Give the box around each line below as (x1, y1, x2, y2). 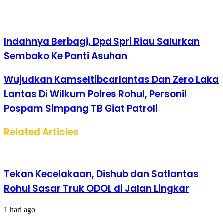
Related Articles (4, 125, 79, 139)
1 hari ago (4, 205, 35, 214)
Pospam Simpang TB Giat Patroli (4, 102, 158, 115)
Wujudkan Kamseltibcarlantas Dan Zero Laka (4, 73, 219, 87)
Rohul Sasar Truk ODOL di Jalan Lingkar (4, 182, 189, 196)
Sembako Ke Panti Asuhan (4, 49, 127, 63)
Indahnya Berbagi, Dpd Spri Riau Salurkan (4, 34, 200, 48)
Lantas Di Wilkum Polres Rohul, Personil (4, 87, 187, 101)
